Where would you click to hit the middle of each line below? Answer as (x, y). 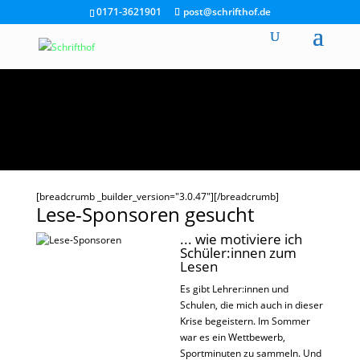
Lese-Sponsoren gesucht (145, 214)
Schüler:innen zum (238, 253)
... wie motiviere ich (241, 239)
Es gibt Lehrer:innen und (234, 289)
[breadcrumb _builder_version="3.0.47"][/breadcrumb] (157, 196)
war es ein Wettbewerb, (232, 337)
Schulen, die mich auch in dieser (251, 305)
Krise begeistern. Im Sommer (245, 321)
